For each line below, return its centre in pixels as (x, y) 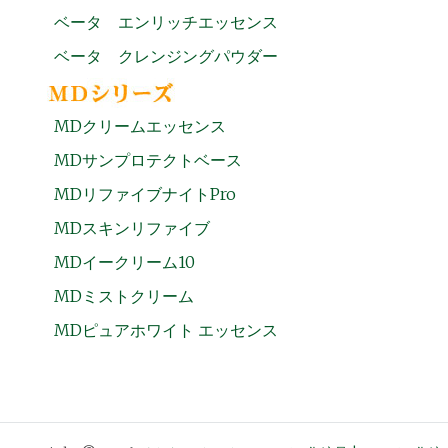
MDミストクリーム (123, 295)
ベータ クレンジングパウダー (165, 55)
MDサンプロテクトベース (147, 159)
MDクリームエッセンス (139, 125)
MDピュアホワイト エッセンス (165, 329)
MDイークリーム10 (124, 261)
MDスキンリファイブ (131, 227)
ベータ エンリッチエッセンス (165, 21)
